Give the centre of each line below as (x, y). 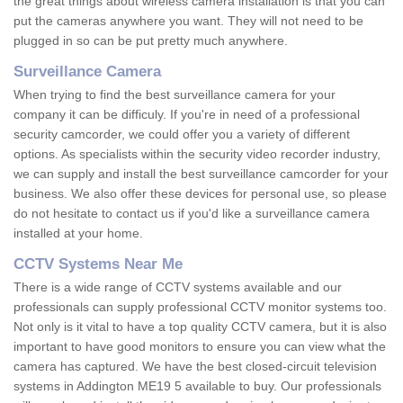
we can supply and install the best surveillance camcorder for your (201, 174)
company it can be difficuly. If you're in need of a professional (187, 115)
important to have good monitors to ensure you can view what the (200, 347)
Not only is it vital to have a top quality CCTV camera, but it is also (200, 327)
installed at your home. (80, 233)
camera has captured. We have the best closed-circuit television (195, 367)
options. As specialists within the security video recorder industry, (197, 154)
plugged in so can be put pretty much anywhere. (152, 41)
